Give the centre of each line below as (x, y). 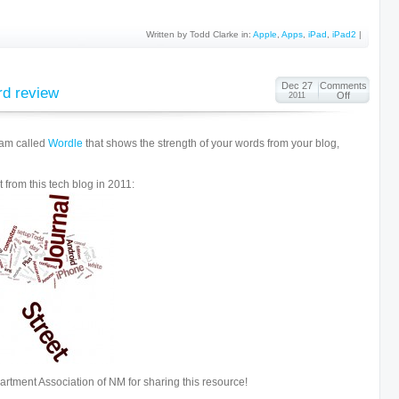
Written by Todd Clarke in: (199, 34)
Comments (343, 85)
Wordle (65, 143)
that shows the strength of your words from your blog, (211, 143)
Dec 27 (297, 85)
